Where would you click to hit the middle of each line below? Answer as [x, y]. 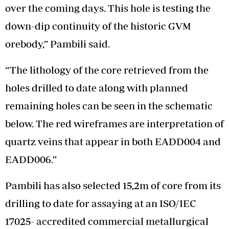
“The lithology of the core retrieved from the [107, 70]
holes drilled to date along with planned [97, 87]
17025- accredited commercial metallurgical [107, 221]
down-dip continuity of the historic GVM [98, 26]
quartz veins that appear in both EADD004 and [113, 141]
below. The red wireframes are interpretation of [114, 123]
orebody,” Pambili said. [58, 43]
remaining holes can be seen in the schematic [109, 105]
